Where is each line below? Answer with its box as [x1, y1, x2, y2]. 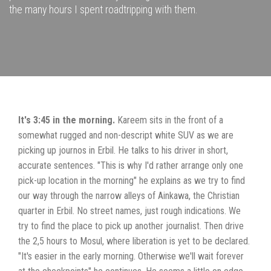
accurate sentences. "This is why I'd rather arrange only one [18, 160, 243, 171]
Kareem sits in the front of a [115, 114, 223, 126]
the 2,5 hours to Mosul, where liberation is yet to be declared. [18, 235, 250, 247]
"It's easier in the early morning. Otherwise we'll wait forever [18, 250, 244, 262]
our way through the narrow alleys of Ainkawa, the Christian [18, 190, 240, 201]
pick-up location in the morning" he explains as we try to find [18, 175, 245, 186]
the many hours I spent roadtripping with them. [9, 4, 197, 16]
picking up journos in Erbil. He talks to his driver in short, [18, 145, 228, 156]
